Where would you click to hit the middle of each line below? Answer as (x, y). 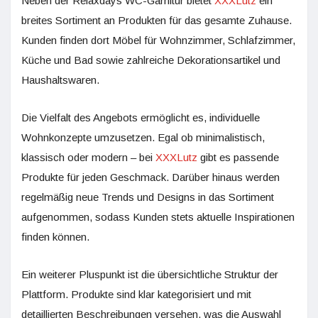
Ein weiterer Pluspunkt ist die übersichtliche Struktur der (150, 274)
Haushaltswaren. (60, 79)
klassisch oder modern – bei (88, 157)
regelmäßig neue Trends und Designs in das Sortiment (148, 197)
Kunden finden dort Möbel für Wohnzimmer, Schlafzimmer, (158, 40)
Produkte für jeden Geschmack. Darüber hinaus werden (150, 177)
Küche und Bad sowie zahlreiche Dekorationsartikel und (151, 60)
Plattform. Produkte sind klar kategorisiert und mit (136, 294)
